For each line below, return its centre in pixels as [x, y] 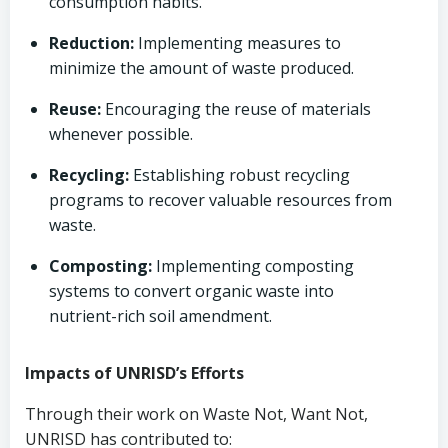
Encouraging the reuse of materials [236, 109]
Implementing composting [253, 266]
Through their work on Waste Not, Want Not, [196, 414]
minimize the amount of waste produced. [201, 68]
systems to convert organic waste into [191, 291]
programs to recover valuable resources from [220, 200]
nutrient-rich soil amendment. [160, 316]
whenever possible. [121, 134]
